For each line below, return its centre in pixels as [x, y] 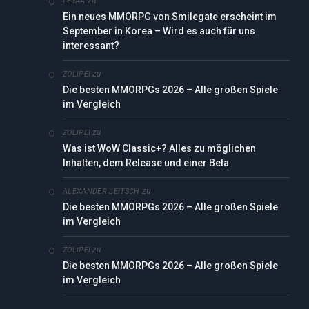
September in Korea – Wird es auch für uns [159, 31]
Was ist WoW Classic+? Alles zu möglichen [159, 149]
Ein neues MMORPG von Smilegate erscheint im [170, 17]
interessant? [91, 46]
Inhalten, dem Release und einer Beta [146, 163]
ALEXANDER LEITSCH [101, 192]
